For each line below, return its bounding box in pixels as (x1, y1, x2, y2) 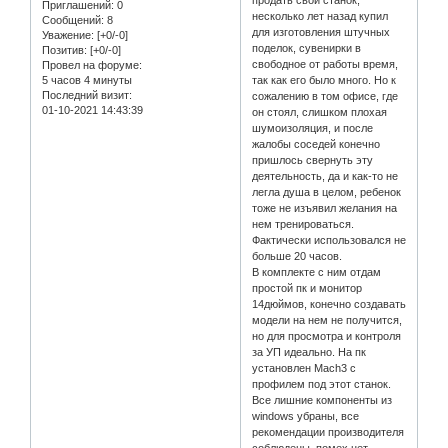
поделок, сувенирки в (252, 42, 362, 55)
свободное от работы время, (252, 58, 399, 71)
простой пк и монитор (252, 282, 363, 295)
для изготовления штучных (252, 26, 391, 39)
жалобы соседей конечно (252, 138, 381, 151)
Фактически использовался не (252, 234, 407, 247)
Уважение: (42, 28, 94, 41)
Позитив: (42, 43, 87, 56)
